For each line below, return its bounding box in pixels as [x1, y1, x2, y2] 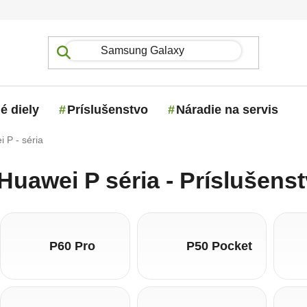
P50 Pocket [186, 238, 252, 253]
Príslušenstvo [67, 102, 148, 116]
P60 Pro [49, 238, 96, 253]
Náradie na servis [176, 102, 278, 116]
